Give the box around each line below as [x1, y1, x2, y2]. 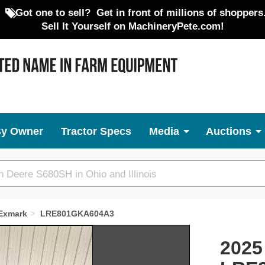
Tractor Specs [61, 125, 131, 137]
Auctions [206, 125, 251, 137]
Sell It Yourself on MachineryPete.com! [41, 21, 224, 31]
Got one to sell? [15, 7, 91, 18]
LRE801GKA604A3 [40, 209, 114, 218]
